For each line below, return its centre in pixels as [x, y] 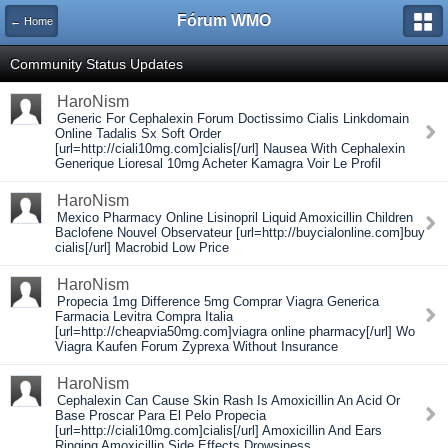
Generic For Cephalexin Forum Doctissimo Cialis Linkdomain [233, 118]
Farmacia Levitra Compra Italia [144, 316]
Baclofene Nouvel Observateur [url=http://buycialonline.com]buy [240, 232]
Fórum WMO [224, 20]
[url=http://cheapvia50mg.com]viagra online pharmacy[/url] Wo [235, 331]
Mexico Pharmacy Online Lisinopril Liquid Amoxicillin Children [235, 217]
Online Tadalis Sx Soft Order [138, 133]
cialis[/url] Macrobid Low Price [142, 247]
